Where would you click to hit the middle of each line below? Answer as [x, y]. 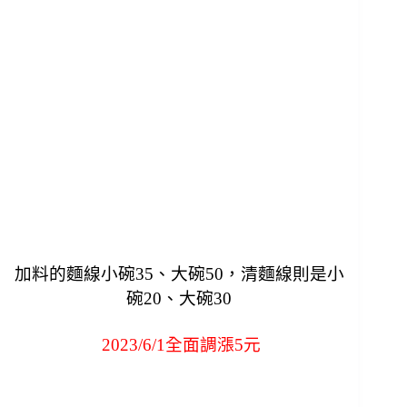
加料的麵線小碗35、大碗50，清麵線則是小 [179, 274]
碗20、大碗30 [179, 299]
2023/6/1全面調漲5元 [179, 345]
